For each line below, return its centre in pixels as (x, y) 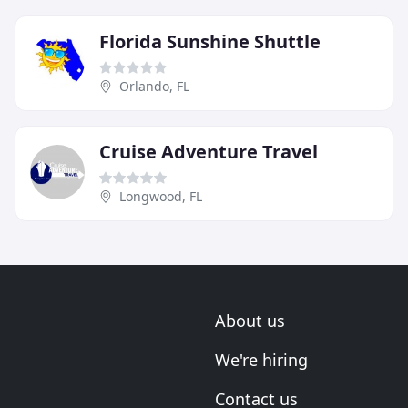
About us (250, 321)
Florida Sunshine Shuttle (210, 41)
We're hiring (261, 360)
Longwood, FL (161, 196)
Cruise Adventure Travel (209, 151)
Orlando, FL (154, 86)
